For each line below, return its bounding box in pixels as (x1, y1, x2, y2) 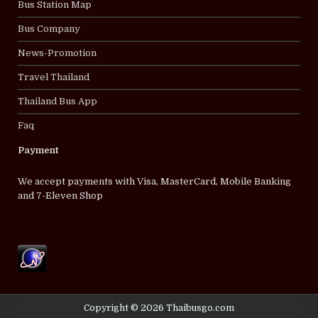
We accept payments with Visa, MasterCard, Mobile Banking (18, 175, 292, 187)
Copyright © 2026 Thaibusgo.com (84, 303, 234, 314)
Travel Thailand (18, 71, 90, 82)
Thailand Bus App (18, 95, 98, 106)
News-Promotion (18, 47, 97, 58)
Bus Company (18, 23, 81, 34)
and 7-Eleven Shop (18, 190, 104, 201)
